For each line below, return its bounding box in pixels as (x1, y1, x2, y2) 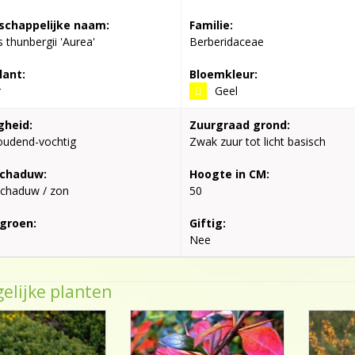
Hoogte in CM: (189, 166, 270, 181)
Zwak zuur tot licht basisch (189, 134, 326, 149)
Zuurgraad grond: (189, 117, 291, 132)
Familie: (189, 17, 234, 32)
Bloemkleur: (189, 67, 258, 82)
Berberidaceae (189, 34, 265, 49)
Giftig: (189, 216, 227, 231)
